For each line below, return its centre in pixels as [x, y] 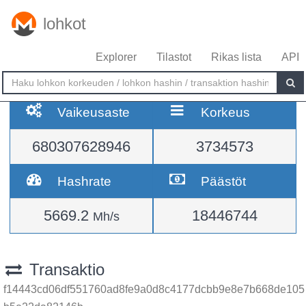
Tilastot [174, 57]
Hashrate [85, 181]
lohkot [65, 24]
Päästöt [224, 181]
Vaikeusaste [94, 112]
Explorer [116, 57]
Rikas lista [236, 57]
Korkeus [226, 112]
